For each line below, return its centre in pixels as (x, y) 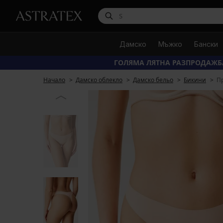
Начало (54, 80)
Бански (206, 44)
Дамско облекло (99, 80)
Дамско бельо (153, 80)
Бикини (195, 80)
